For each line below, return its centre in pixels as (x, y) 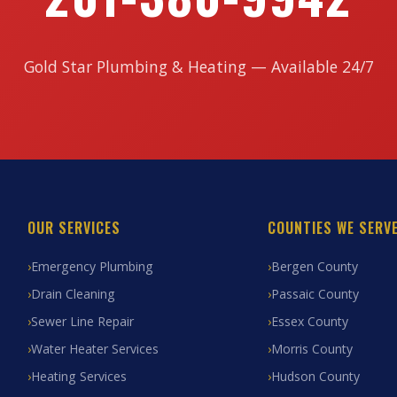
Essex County (309, 321)
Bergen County (314, 266)
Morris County (311, 349)
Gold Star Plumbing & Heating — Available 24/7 (198, 66)
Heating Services (78, 376)
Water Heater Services (94, 349)
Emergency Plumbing (92, 266)
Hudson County (315, 376)
